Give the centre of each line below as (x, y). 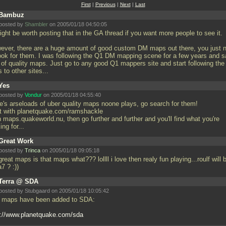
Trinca (33, 150)
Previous (105, 4)
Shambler (36, 24)
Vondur (33, 95)
